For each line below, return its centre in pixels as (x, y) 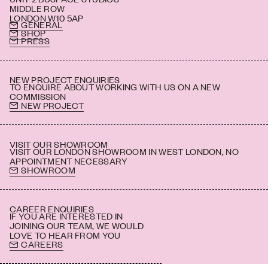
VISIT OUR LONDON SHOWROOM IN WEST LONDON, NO (124, 151)
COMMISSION (38, 96)
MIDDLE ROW (37, 8)
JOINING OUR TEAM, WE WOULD (77, 226)
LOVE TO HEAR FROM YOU (65, 235)
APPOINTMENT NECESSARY (69, 161)
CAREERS (42, 244)
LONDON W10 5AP (47, 18)
